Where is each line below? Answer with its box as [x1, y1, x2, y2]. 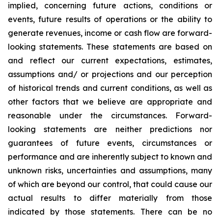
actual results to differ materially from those [8, 193, 212, 203]
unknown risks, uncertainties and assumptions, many [8, 165, 212, 175]
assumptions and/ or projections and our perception [8, 69, 212, 79]
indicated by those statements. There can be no [8, 207, 212, 217]
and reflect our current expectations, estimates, [8, 55, 212, 65]
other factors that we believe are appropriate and [8, 97, 212, 107]
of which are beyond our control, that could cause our [8, 179, 212, 189]
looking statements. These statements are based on [8, 42, 212, 52]
